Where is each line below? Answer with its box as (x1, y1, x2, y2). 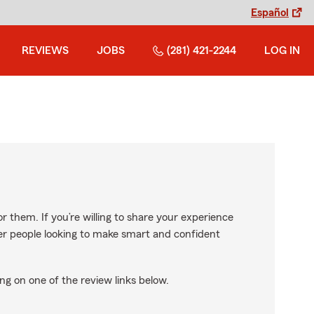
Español (251, 7, 289, 18)
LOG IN (264, 45, 300, 56)
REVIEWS (22, 45, 69, 56)
